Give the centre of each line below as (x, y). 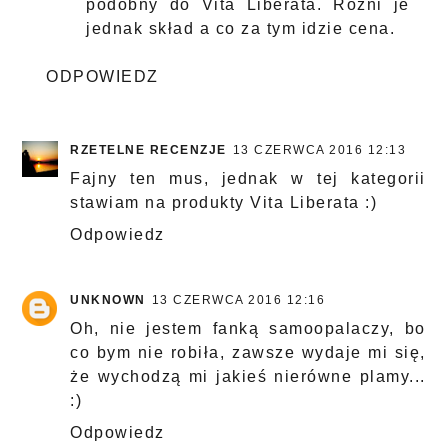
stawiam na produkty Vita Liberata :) (224, 203)
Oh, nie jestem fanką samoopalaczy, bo (248, 329)
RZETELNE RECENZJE (148, 150)
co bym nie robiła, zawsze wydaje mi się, (248, 353)
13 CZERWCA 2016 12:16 (238, 300)
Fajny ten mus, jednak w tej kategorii (248, 179)
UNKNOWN (108, 300)
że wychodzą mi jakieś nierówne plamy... (248, 377)
